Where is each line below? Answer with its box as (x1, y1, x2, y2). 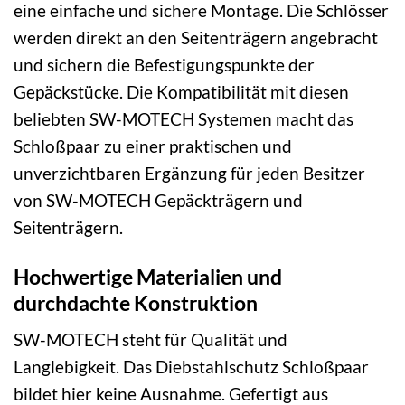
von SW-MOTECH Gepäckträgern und (14, 190, 303, 212)
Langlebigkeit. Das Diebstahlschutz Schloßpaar (14, 356, 369, 378)
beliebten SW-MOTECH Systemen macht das (14, 108, 353, 130)
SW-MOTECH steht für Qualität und (14, 329, 287, 351)
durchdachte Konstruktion (14, 289, 258, 316)
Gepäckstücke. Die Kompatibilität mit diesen (14, 81, 349, 103)
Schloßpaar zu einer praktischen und (14, 136, 292, 157)
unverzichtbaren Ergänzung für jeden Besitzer (14, 163, 365, 184)
